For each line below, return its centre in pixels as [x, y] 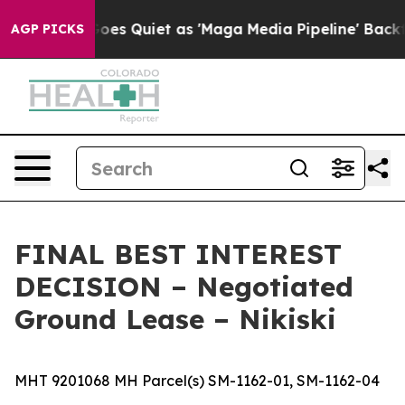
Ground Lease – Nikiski [175, 319]
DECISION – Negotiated [184, 287]
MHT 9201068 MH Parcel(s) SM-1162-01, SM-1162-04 [197, 381]
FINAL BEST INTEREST [178, 254]
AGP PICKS [47, 29]
